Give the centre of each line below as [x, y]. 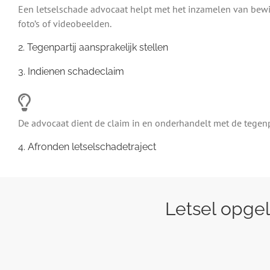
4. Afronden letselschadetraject [87, 147]
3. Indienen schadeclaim [71, 72]
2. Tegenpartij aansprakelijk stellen [93, 48]
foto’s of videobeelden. [65, 24]
